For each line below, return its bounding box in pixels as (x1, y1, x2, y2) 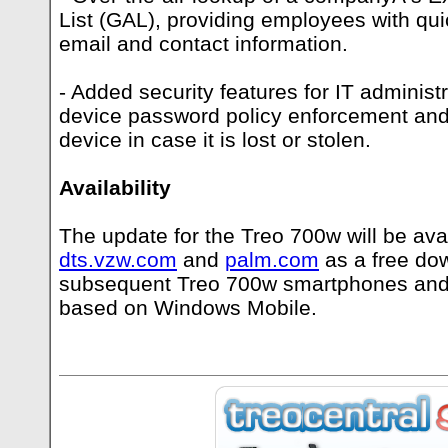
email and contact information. (59, 32, 348, 55)
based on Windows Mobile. (59, 296, 317, 319)
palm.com (225, 248, 319, 271)
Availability (59, 176, 171, 199)
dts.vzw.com (59, 248, 177, 271)
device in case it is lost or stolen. (59, 128, 371, 151)
